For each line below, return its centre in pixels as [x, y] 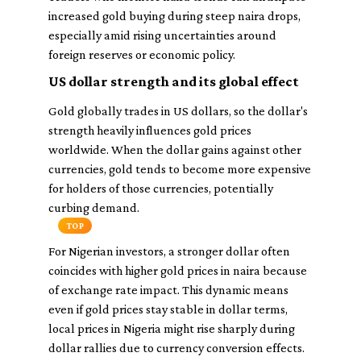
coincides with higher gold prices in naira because [178, 270]
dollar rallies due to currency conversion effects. [176, 348]
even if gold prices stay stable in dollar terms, [168, 309]
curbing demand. [94, 207]
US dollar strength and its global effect [174, 81]
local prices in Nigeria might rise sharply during [172, 328]
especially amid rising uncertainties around [162, 35]
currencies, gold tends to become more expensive [180, 169]
